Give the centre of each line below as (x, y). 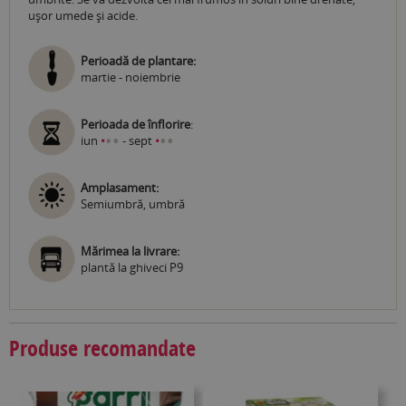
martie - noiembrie (130, 77)
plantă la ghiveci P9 (132, 268)
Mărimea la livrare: (130, 251)
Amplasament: (120, 188)
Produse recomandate (102, 348)
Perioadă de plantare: (138, 61)
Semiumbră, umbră (133, 204)
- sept (137, 141)
